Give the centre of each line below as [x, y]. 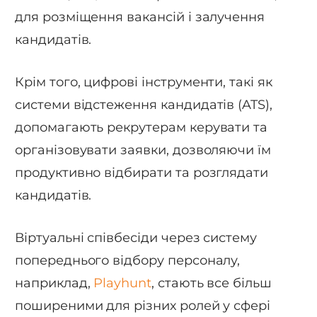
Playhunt [122, 283]
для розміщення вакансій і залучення [140, 17]
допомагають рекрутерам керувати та [142, 128]
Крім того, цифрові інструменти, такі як [144, 82]
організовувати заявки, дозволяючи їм [143, 150]
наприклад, [54, 283]
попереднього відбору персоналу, [128, 260]
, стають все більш [212, 283]
